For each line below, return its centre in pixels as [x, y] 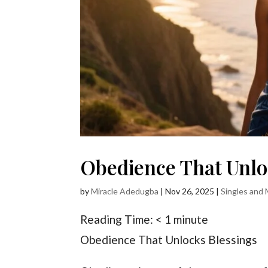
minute [191, 220]
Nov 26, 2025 [190, 191]
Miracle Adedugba [125, 191]
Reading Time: [118, 220]
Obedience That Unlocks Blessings [169, 240]
